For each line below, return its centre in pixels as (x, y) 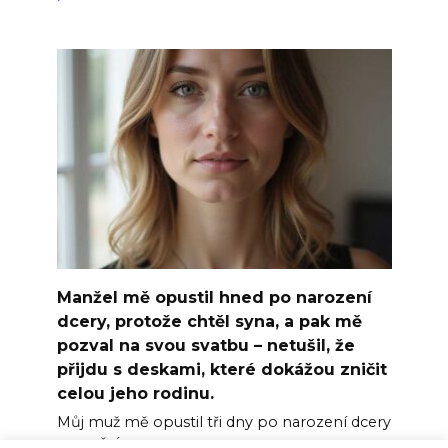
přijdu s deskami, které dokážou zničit (221, 369)
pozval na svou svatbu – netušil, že (205, 345)
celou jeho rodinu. (135, 393)
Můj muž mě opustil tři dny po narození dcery (223, 421)
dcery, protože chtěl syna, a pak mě (209, 321)
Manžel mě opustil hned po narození (214, 297)
